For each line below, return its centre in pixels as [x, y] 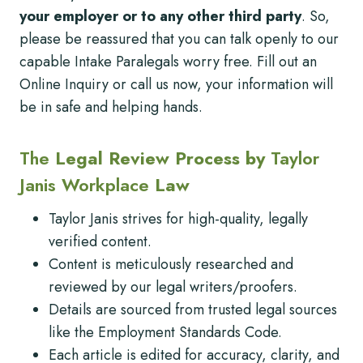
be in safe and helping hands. [111, 107]
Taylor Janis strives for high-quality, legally [178, 218]
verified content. [100, 241]
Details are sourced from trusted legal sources [193, 309]
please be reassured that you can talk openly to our [179, 38]
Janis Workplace [84, 184]
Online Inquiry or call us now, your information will [176, 84]
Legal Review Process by [163, 158]
